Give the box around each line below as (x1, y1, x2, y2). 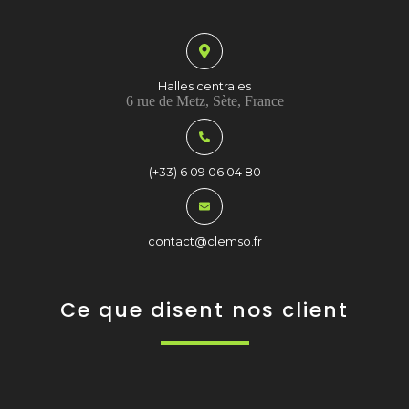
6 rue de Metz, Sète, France (125, 92, 284, 109)
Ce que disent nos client (60, 295, 349, 324)
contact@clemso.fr (147, 233, 262, 248)
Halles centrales (158, 78, 251, 93)
